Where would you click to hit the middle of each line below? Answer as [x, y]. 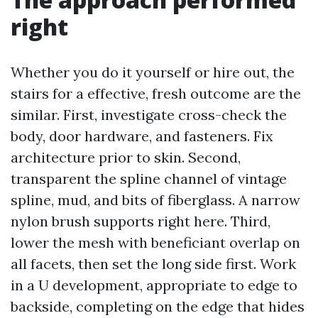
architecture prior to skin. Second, [126, 157]
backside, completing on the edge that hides [158, 306]
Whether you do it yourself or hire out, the [153, 72]
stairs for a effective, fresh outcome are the [156, 93]
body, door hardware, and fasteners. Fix [142, 136]
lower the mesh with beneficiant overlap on [155, 242]
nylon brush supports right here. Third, [141, 221]
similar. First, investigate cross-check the [149, 115]
